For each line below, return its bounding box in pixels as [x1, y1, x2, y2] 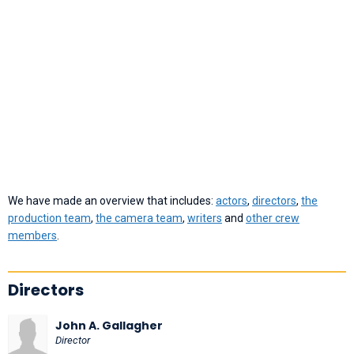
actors [216, 194, 247, 207]
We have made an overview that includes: [8, 194, 216, 207]
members [8, 228, 57, 242]
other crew [246, 211, 299, 224]
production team [8, 211, 91, 224]
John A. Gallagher [55, 317, 163, 333]
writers [187, 211, 222, 224]
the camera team [96, 211, 183, 224]
